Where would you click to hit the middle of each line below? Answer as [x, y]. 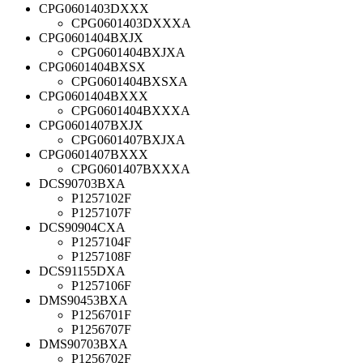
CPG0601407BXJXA [128, 139]
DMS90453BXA [83, 300]
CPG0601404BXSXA [130, 81]
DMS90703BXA [83, 344]
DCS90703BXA [82, 183]
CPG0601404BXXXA [131, 110]
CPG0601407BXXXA [131, 169]
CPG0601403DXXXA [131, 23]
